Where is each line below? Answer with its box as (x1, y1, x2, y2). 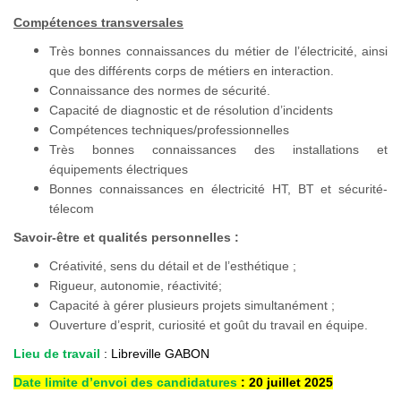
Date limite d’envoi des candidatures (13, 375, 237, 389)
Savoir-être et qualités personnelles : (13, 230, 239, 244)
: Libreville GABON (100, 346, 209, 361)
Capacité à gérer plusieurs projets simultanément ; (49, 298, 335, 312)
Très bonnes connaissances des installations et (49, 142, 388, 157)
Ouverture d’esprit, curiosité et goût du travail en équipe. (49, 318, 368, 332)
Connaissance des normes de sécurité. (49, 83, 270, 98)
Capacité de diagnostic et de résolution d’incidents (49, 103, 333, 117)
